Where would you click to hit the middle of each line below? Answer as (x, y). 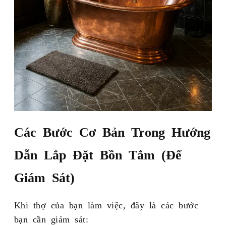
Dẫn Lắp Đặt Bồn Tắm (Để (98, 154)
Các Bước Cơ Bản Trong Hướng (112, 131)
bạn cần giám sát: (51, 219)
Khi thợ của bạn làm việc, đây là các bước (106, 205)
